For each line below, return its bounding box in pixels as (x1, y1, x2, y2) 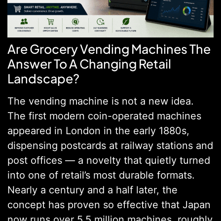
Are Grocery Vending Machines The (7, 40, 211, 57)
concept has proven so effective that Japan (7, 198, 211, 211)
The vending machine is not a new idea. (7, 95, 194, 107)
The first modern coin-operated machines (7, 110, 201, 122)
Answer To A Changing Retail (7, 55, 171, 72)
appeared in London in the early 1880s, (7, 124, 189, 137)
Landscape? (7, 70, 79, 86)
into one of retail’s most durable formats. (7, 169, 195, 181)
